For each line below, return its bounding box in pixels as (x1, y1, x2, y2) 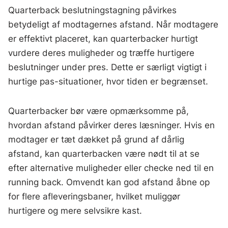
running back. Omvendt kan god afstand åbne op (8, 177, 210, 188)
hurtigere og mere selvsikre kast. (8, 206, 142, 216)
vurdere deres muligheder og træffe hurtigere (8, 48, 195, 59)
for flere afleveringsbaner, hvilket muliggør (8, 191, 181, 202)
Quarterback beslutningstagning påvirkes (8, 5, 177, 16)
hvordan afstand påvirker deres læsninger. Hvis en (8, 120, 215, 131)
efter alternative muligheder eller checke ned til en (8, 163, 214, 174)
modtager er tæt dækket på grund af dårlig (8, 134, 185, 145)
